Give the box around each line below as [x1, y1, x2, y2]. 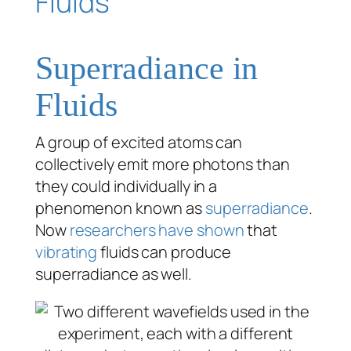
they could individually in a [35, 175, 218, 197]
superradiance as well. [35, 262, 192, 284]
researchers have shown [69, 219, 244, 241]
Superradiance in [35, 49, 259, 86]
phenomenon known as [35, 197, 205, 219]
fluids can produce [97, 241, 232, 262]
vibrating [35, 241, 98, 262]
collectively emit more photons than [35, 153, 290, 175]
